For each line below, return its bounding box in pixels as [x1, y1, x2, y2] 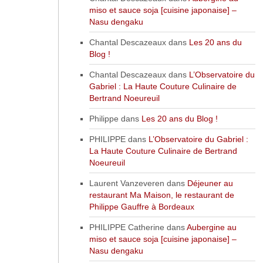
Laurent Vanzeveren [89, 178, 164, 188]
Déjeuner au [187, 178, 233, 188]
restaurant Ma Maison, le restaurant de [89, 190, 234, 200]
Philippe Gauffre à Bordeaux [89, 201, 194, 211]
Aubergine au [186, 222, 237, 232]
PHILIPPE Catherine [89, 222, 164, 232]
